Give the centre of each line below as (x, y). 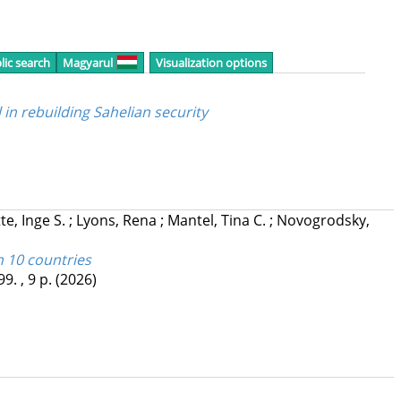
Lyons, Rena (118, 221)
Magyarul (88, 63)
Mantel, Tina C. (218, 221)
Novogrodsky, (323, 221)
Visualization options (211, 63)
